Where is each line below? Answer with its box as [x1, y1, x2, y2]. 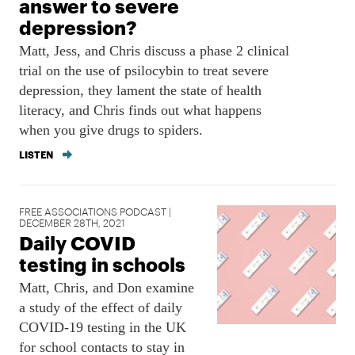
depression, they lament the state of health [19, 82, 262, 98]
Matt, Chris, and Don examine [19, 280, 195, 296]
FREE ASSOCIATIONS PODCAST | [19, 204, 172, 218]
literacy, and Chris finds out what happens [19, 102, 262, 118]
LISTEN [19, 147, 54, 161]
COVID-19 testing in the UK [19, 319, 187, 335]
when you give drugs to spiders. [19, 122, 204, 138]
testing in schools [19, 250, 186, 277]
